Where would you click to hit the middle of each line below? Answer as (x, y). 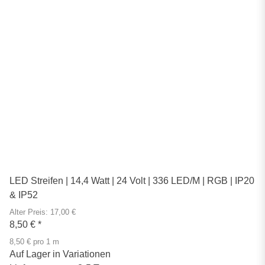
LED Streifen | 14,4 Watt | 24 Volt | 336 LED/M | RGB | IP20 (132, 180)
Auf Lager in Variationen (60, 254)
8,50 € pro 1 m (34, 242)
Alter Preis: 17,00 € (43, 212)
